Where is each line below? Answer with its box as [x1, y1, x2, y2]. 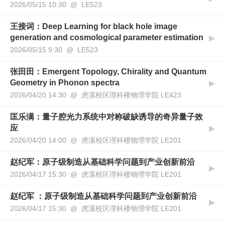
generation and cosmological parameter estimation [10, 33, 203, 42]
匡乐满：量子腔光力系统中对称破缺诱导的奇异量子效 [10, 112, 203, 121]
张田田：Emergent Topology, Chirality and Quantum [10, 67, 206, 76]
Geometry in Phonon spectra [10, 78, 120, 87]
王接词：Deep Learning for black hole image [10, 22, 177, 31]
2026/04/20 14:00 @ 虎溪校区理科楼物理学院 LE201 [10, 136, 181, 144]
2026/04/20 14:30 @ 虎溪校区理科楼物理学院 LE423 [10, 90, 181, 99]
